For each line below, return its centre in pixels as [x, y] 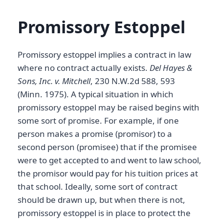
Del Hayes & [171, 67]
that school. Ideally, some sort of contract [98, 186]
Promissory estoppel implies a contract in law [104, 54]
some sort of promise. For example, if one [98, 120]
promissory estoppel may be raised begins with [109, 107]
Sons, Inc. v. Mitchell [54, 81]
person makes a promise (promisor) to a [95, 133]
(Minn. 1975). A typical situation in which [96, 94]
